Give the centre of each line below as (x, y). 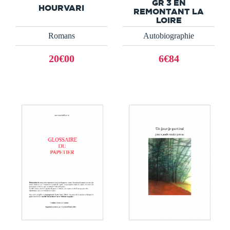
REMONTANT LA (169, 12)
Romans (61, 36)
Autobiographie (169, 36)
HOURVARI (61, 8)
